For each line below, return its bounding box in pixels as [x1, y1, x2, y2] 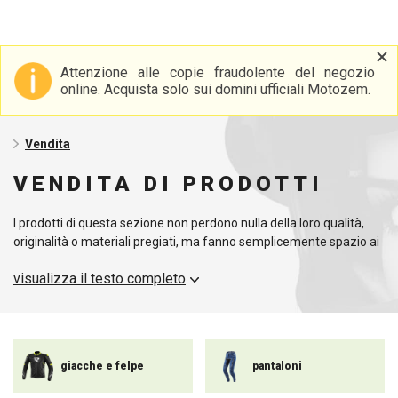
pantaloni [252, 360, 302, 372]
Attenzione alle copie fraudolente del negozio [60, 64, 375, 81]
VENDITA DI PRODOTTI [13, 171, 323, 196]
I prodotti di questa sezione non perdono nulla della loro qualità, [13, 216, 364, 230]
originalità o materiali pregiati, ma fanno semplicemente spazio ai [13, 235, 379, 249]
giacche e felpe [60, 360, 144, 372]
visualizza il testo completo [13, 270, 186, 287]
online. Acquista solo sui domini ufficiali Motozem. [60, 81, 370, 98]
